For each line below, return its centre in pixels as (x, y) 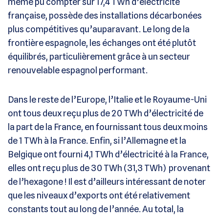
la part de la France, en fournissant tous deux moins (108, 127)
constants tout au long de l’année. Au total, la (96, 209)
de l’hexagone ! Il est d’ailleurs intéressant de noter (107, 181)
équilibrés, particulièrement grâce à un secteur (99, 56)
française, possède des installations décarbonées (105, 15)
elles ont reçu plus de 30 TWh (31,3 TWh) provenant (109, 168)
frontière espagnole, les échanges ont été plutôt (102, 43)
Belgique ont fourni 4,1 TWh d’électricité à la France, (108, 154)
